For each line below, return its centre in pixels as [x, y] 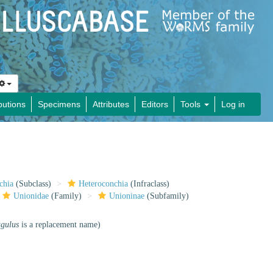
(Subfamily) [167, 196]
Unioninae [127, 196]
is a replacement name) [60, 225]
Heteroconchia [104, 184]
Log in [233, 104]
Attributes [111, 104]
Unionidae [31, 196]
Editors [155, 104]
